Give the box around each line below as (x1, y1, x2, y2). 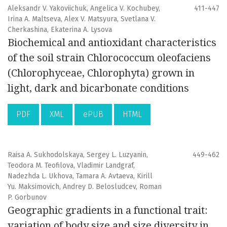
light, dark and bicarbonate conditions (8, 82, 189, 95)
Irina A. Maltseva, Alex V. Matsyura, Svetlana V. (8, 15, 156, 24)
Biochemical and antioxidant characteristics (8, 36, 216, 49)
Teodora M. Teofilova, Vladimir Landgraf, (8, 161, 135, 170)
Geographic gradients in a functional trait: (8, 204, 208, 217)
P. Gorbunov (8, 193, 47, 202)
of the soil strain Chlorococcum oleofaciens (8, 52, 211, 64)
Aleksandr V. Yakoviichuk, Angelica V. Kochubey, (8, 4, 160, 13)
